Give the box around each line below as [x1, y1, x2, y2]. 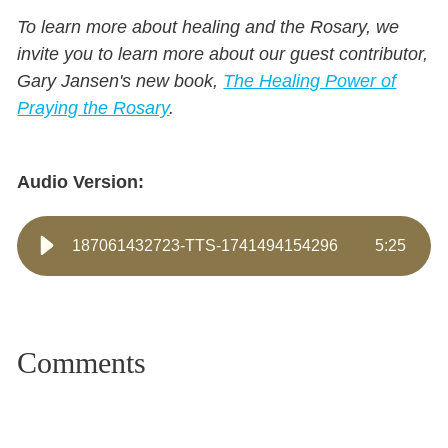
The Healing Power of [223, 70, 397, 91]
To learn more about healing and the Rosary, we [17, 16, 400, 37]
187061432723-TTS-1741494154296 [72, 236, 339, 254]
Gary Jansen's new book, [17, 70, 224, 91]
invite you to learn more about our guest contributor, [17, 43, 429, 64]
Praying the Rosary [17, 97, 170, 118]
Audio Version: [17, 171, 145, 192]
